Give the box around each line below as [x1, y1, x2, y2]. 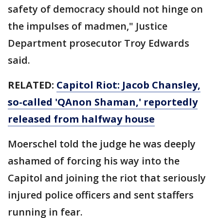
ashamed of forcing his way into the [8, 154, 180, 167]
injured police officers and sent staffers [8, 188, 194, 201]
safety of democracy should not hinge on [8, 2, 203, 16]
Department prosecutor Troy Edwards [8, 36, 189, 50]
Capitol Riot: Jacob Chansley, [56, 78, 200, 91]
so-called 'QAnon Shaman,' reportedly [8, 95, 198, 109]
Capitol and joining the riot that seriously [8, 171, 206, 184]
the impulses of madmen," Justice [8, 19, 167, 33]
